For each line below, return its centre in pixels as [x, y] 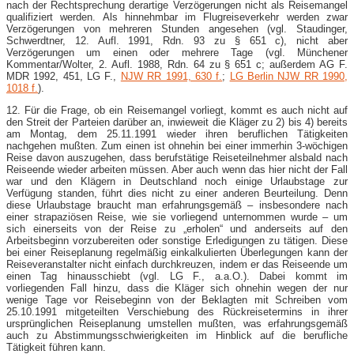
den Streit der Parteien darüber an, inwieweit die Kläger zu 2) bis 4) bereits [177, 122]
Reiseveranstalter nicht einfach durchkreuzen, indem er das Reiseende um [177, 264]
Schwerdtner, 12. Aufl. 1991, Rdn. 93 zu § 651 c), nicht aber [177, 40]
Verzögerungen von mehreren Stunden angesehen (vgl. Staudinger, [177, 28]
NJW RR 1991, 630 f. [171, 76]
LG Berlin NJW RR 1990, [289, 76]
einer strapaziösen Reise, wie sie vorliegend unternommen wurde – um [177, 217]
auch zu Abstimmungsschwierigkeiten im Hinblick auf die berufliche [177, 335]
